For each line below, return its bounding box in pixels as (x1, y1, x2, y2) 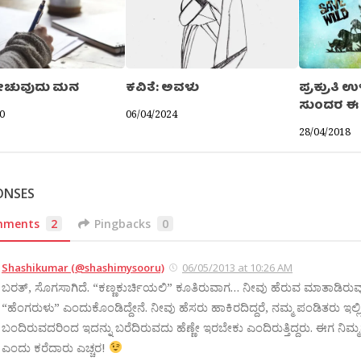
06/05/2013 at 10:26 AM (182, 259, 293, 275)
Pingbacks (94, 215, 151, 231)
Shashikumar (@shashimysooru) (2, 259, 164, 275)
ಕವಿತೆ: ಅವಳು (126, 78, 200, 100)
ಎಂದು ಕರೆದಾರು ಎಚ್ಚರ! (2, 338, 109, 355)
